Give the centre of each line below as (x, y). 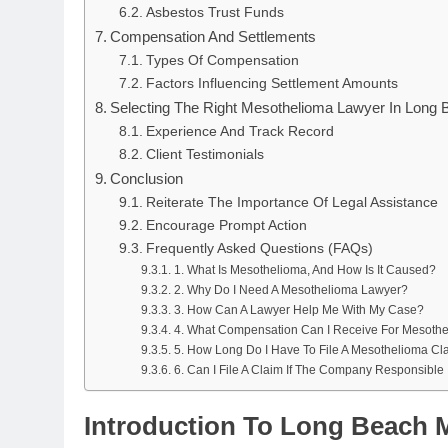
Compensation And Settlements (213, 36)
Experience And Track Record (239, 131)
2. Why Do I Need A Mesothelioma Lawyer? (290, 289)
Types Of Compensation (222, 60)
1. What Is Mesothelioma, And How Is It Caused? (304, 269)
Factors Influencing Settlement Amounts (271, 83)
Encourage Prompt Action (226, 225)
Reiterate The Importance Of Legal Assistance (291, 202)
